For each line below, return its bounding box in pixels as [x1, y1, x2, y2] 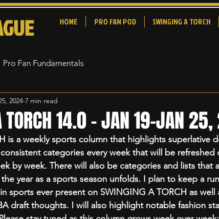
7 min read [25, 96, 58, 105]
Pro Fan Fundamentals [3, 58, 84, 68]
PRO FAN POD [94, 16, 136, 27]
